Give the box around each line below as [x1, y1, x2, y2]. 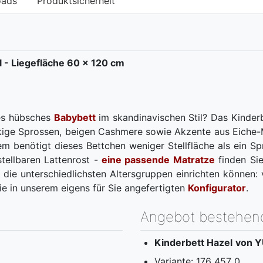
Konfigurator [188, 181, 246, 194]
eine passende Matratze [101, 153, 215, 166]
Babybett [53, 111, 96, 123]
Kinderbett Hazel [154, 236, 232, 248]
